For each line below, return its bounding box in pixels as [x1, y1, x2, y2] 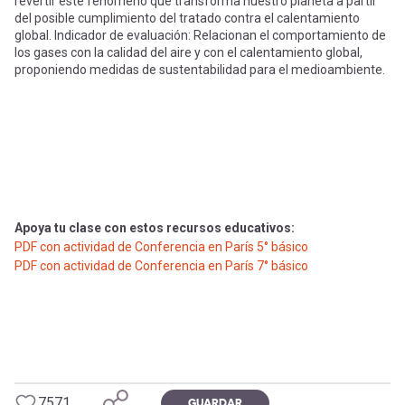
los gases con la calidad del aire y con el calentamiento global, [14, 45, 363, 60]
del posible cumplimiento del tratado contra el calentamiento [14, 11, 360, 25]
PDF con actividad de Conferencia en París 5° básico [14, 240, 308, 254]
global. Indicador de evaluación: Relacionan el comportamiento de [14, 28, 386, 42]
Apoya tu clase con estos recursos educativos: [14, 221, 295, 235]
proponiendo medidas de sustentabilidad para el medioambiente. [14, 62, 385, 77]
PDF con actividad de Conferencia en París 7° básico [14, 259, 308, 273]
